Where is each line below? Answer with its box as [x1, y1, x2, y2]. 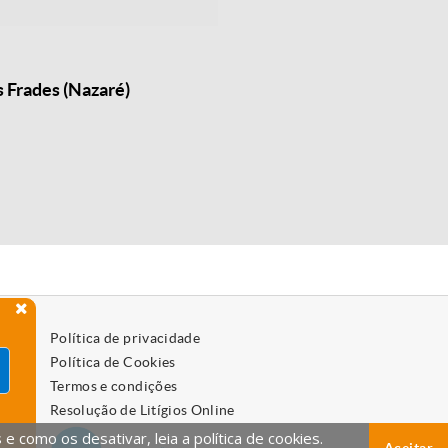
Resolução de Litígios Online [49, 402, 235, 418]
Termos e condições [49, 378, 178, 394]
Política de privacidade [49, 330, 201, 346]
